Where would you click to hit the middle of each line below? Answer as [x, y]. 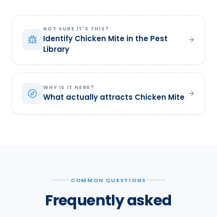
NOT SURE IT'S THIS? [76, 29]
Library [56, 49]
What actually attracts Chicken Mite [114, 97]
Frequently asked [108, 200]
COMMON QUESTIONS [108, 180]
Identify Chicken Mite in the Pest [105, 38]
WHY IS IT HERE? [69, 88]
